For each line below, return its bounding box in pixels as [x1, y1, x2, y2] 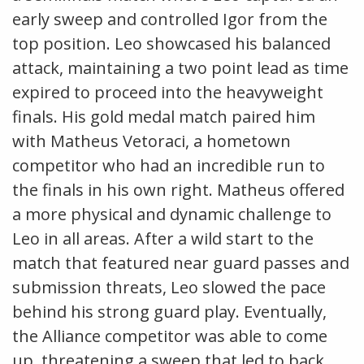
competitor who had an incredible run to [12, 154, 325, 176]
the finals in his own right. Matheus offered [12, 178, 344, 201]
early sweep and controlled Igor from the [12, 7, 327, 30]
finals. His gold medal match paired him [12, 105, 315, 128]
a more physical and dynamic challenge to [12, 202, 331, 225]
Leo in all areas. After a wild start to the [12, 227, 314, 249]
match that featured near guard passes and [12, 251, 349, 274]
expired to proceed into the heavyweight [12, 80, 323, 103]
